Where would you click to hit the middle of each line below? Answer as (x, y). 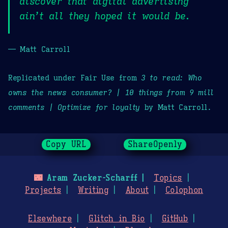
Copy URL (66, 145)
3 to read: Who (172, 77)
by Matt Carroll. (176, 107)
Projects (43, 191)
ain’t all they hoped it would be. (105, 16)
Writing (93, 191)
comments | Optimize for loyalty (74, 107)
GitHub (175, 219)
